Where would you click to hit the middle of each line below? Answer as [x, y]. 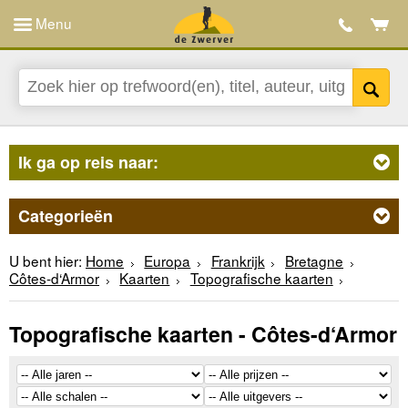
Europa [168, 260]
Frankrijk [238, 260]
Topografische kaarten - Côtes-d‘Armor [203, 334]
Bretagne [315, 260]
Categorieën [66, 215]
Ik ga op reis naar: [88, 162]
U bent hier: [46, 260]
